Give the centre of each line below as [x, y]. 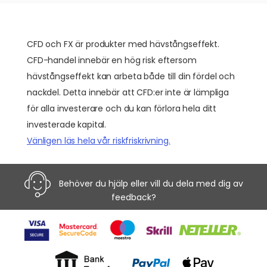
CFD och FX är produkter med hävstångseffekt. [123, 44]
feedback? [133, 197]
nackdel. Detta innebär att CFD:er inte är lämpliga [128, 92]
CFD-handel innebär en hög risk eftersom [112, 60]
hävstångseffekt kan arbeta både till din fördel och [131, 76]
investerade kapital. [67, 125]
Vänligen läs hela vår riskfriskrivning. [99, 141]
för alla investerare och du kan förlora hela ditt [122, 108]
